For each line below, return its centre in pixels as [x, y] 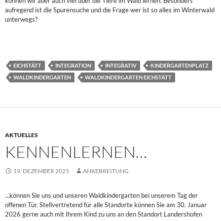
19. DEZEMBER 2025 [41, 171]
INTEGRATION [73, 65]
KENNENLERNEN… [76, 151]
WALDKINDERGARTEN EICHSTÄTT [128, 77]
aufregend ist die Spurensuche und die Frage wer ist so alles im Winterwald [110, 10]
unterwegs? [21, 19]
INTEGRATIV [121, 65]
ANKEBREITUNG [106, 171]
